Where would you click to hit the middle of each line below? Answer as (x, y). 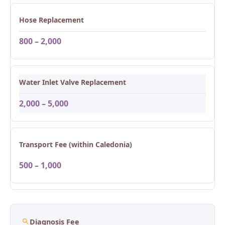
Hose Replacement (51, 20)
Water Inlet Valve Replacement (73, 82)
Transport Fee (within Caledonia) (76, 144)
